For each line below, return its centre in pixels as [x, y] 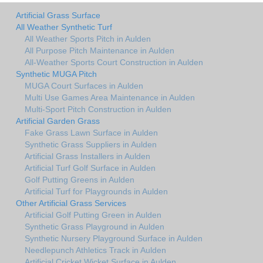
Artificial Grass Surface [58, 15]
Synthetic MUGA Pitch [56, 74]
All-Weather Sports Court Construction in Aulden [114, 62]
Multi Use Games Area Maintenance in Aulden [110, 97]
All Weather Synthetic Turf [64, 27]
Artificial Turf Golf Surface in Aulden [90, 168]
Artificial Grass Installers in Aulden [87, 156]
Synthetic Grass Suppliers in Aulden [91, 144]
